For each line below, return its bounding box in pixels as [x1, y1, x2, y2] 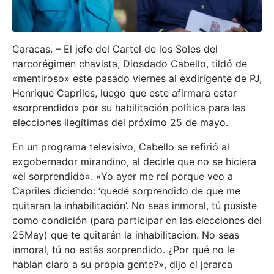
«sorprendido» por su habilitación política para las [12, 102, 245, 114]
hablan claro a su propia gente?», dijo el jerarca [12, 258, 232, 271]
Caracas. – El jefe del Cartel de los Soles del [12, 43, 218, 56]
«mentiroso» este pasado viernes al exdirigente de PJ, [12, 72, 262, 85]
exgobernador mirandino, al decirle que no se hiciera [12, 155, 256, 168]
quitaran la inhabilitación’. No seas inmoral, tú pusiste [12, 199, 257, 212]
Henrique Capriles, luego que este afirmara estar [12, 87, 237, 100]
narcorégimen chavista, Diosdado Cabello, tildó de [12, 57, 247, 70]
